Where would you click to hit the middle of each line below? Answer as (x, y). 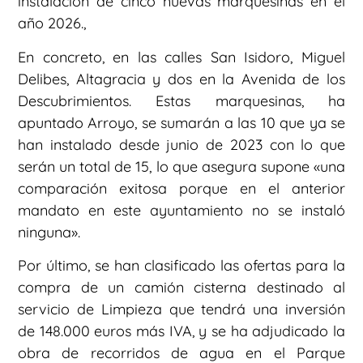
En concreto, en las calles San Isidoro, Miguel (181, 57)
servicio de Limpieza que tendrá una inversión (181, 309)
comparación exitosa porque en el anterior (181, 188)
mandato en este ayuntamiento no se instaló (181, 210)
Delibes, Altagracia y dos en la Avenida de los (181, 79)
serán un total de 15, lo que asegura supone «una (181, 166)
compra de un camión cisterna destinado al (181, 287)
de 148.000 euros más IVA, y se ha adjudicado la (181, 331)
